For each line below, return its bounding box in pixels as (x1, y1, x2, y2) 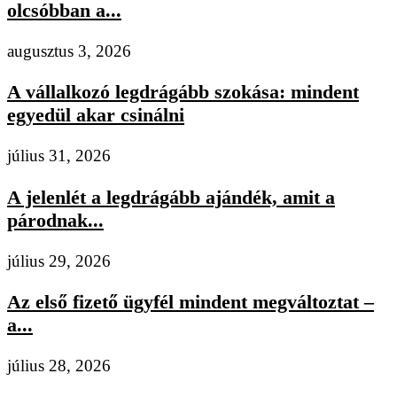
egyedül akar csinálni (7, 104, 184, 127)
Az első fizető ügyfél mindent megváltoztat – (7, 291, 374, 314)
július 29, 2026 (7, 251, 111, 270)
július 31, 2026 (7, 146, 111, 166)
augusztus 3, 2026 (7, 41, 131, 60)
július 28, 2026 (7, 356, 111, 376)
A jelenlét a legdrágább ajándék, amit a (7, 185, 335, 208)
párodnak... (7, 208, 104, 231)
